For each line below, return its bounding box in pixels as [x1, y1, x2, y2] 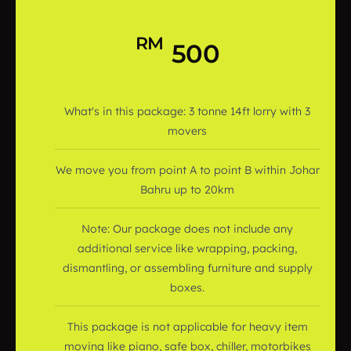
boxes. [170, 280, 204, 295]
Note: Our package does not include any [81, 222, 293, 236]
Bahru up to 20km [140, 183, 234, 197]
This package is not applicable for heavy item [67, 320, 308, 334]
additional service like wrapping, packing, [78, 241, 297, 255]
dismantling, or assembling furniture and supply [62, 261, 313, 275]
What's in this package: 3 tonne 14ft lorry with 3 [64, 104, 310, 118]
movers [168, 124, 207, 138]
